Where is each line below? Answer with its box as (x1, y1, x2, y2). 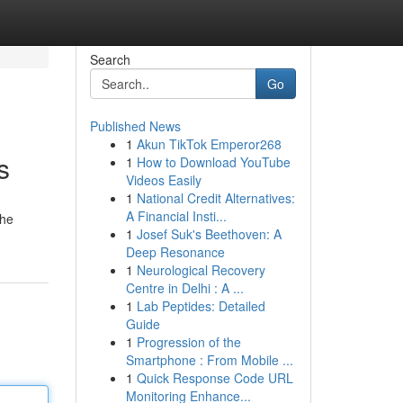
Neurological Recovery (136, 261, 265, 279)
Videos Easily (125, 171, 201, 189)
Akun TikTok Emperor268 (136, 135, 282, 153)
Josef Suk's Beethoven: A (136, 225, 282, 243)
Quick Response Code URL (136, 369, 293, 387)
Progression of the (136, 333, 241, 351)
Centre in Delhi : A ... (125, 279, 244, 297)
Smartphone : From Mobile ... (125, 351, 293, 369)
